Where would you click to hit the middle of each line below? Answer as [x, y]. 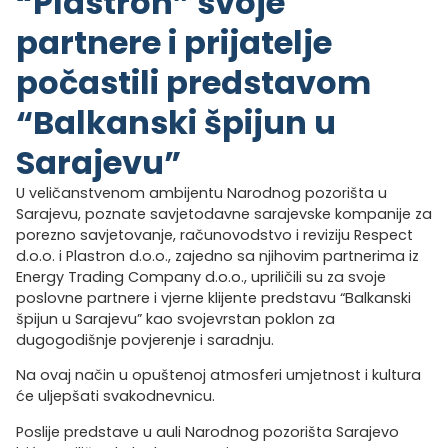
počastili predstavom [193, 82]
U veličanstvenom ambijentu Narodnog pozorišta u [201, 192]
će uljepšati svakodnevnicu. [115, 396]
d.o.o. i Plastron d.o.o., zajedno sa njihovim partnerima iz [217, 255]
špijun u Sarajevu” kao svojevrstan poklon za [175, 318]
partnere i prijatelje [174, 42]
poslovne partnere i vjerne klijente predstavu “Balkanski [213, 297]
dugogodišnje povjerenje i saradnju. [145, 339]
